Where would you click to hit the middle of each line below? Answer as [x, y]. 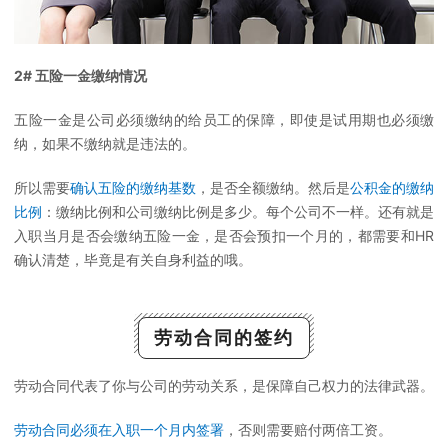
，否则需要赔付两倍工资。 [308, 429]
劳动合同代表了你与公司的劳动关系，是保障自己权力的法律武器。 [224, 385]
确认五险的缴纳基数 [133, 187]
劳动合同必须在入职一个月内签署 [119, 429]
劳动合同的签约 [224, 337]
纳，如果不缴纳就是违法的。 [105, 143]
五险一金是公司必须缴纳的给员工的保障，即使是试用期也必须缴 [224, 119]
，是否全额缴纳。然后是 [273, 187]
